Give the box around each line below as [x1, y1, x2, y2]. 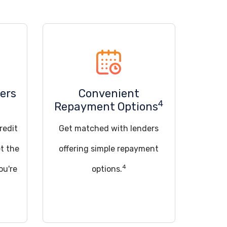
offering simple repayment [59, 144, 159, 154]
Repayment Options [54, 100, 159, 113]
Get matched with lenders [59, 124, 159, 133]
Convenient [78, 87, 139, 100]
